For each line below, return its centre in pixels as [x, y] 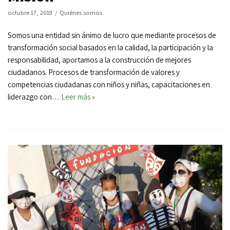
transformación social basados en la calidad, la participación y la [110, 47]
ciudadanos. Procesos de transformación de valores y [94, 72]
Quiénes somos [81, 12]
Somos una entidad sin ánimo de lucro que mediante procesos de [112, 35]
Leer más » [78, 97]
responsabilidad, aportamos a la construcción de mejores [99, 60]
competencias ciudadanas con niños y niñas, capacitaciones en [109, 84]
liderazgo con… [34, 97]
